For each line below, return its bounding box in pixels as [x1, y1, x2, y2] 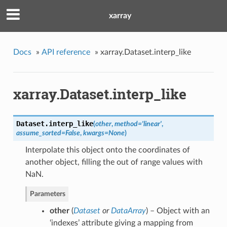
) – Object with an [145, 207, 210, 215]
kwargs [83, 129, 104, 137]
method [114, 120, 138, 128]
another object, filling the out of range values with [25, 158, 203, 167]
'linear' [141, 120, 162, 128]
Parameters [29, 190, 65, 198]
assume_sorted [16, 129, 61, 137]
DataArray [110, 207, 146, 215]
